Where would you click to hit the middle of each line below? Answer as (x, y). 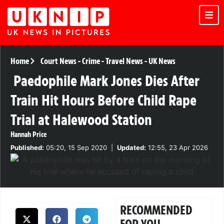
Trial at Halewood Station (81, 120)
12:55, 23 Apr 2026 (177, 148)
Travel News (124, 61)
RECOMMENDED (156, 210)
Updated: (131, 148)
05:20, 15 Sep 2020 (75, 148)
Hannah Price (29, 135)
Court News (58, 61)
